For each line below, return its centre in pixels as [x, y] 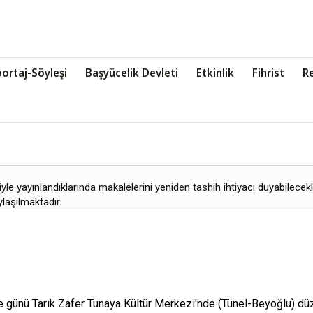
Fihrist [268, 73]
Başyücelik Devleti [132, 73]
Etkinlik [215, 73]
